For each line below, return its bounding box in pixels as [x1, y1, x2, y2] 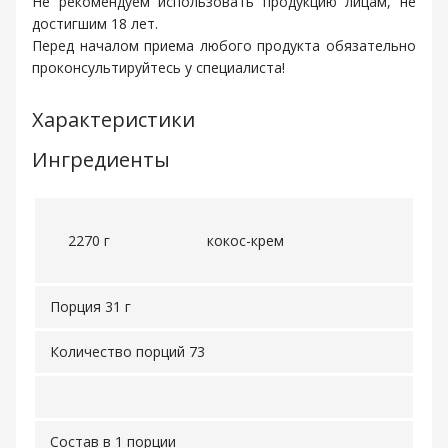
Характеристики [32, 105, 195, 133]
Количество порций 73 [50, 342, 205, 362]
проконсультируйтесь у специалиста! [32, 58, 285, 78]
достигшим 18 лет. [32, 14, 158, 34]
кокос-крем [207, 230, 284, 250]
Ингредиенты [32, 145, 170, 173]
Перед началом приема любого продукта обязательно [32, 36, 416, 56]
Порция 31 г [50, 297, 131, 317]
